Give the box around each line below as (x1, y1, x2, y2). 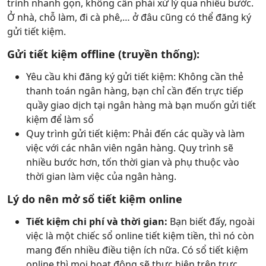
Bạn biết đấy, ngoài (170, 215, 255, 228)
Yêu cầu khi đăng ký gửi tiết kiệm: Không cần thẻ (26, 70, 243, 83)
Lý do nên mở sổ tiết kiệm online (7, 192, 182, 206)
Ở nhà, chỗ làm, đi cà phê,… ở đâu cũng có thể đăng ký (7, 11, 251, 24)
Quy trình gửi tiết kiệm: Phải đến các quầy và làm (26, 127, 245, 140)
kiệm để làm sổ (26, 113, 94, 126)
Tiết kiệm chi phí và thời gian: (26, 215, 170, 228)
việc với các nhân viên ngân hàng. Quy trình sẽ (26, 141, 233, 154)
